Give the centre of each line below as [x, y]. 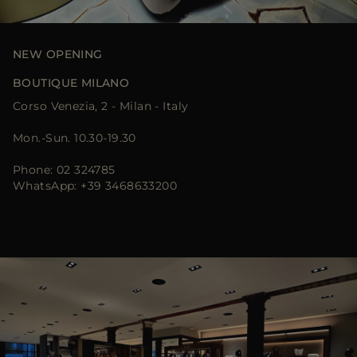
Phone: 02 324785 [64, 170]
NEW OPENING [58, 54]
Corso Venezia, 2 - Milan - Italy [101, 106]
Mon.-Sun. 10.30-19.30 [75, 138]
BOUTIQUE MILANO [71, 83]
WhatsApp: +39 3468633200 [95, 186]
